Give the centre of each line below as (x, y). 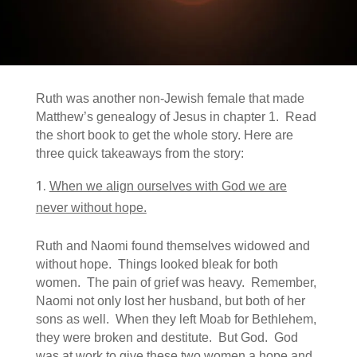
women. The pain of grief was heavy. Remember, (176, 282)
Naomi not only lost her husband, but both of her (170, 301)
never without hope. (91, 208)
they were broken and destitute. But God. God (167, 337)
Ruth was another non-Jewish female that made (170, 98)
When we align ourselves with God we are (168, 186)
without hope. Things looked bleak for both (157, 264)
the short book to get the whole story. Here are (164, 135)
